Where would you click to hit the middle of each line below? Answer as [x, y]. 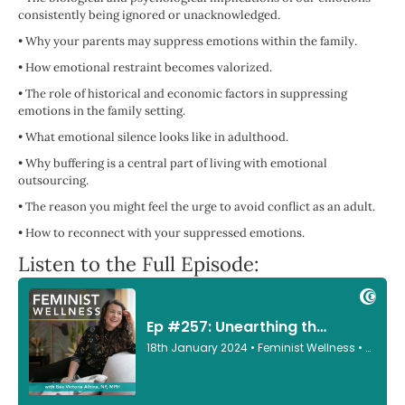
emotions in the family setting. [102, 111]
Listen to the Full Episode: [139, 264]
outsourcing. [53, 181]
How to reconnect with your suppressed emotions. [165, 233]
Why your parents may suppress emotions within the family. [191, 42]
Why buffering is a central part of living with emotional [176, 164]
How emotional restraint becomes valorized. [149, 68]
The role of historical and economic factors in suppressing [186, 94]
